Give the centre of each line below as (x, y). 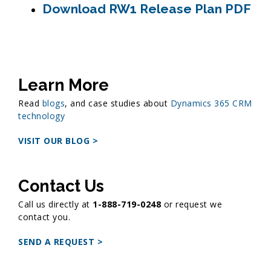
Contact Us (61, 186)
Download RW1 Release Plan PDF (147, 9)
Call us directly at (55, 204)
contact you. (44, 217)
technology (41, 116)
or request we (191, 204)
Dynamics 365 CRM (211, 103)
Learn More (64, 85)
